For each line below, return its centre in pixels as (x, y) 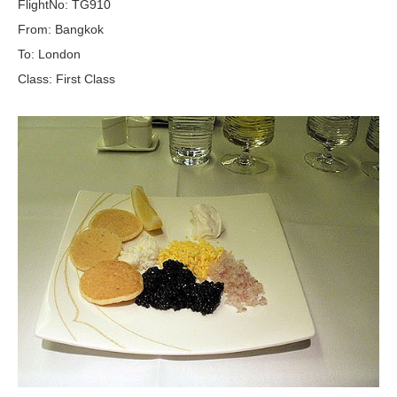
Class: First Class (66, 79)
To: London (49, 54)
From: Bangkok (61, 29)
